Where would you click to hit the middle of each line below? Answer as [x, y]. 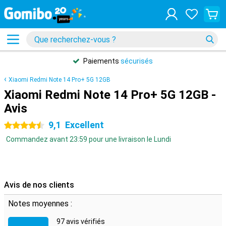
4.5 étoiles [21, 126]
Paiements [102, 61]
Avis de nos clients [39, 185]
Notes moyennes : [40, 204]
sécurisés [137, 61]
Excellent [84, 125]
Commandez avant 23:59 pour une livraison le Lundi [89, 139]
